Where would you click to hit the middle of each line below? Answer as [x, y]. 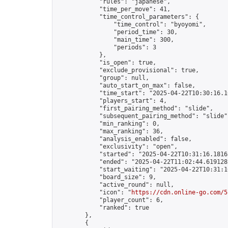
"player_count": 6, [110, 200]
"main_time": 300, [115, 40]
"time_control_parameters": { [128, 17]
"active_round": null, [115, 185]
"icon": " [94, 192]
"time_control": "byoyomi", [131, 24]
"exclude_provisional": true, [128, 70]
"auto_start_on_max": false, [126, 85]
